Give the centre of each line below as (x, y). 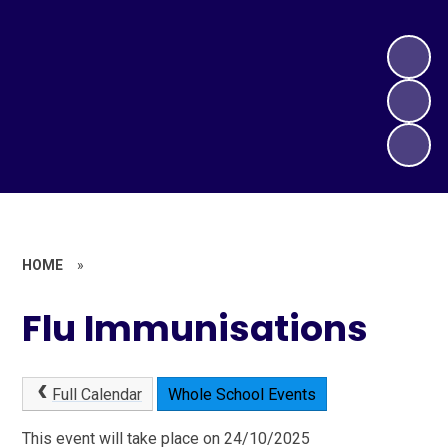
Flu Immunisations (195, 328)
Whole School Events (241, 395)
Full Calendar (96, 395)
